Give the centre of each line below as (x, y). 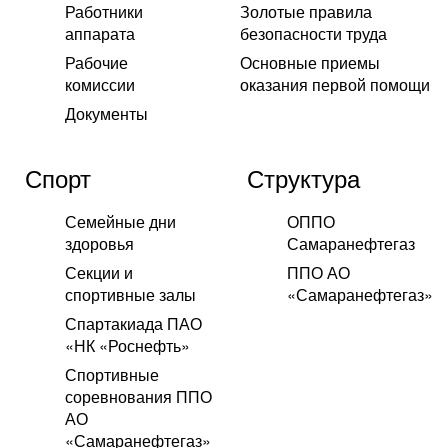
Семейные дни (120, 222)
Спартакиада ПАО (133, 324)
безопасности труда (314, 34)
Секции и (99, 273)
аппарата (100, 34)
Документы (106, 114)
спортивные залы (130, 295)
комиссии (100, 85)
